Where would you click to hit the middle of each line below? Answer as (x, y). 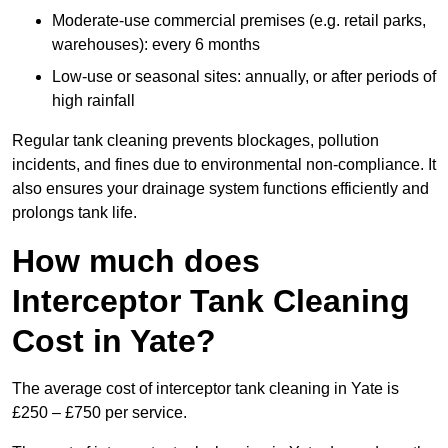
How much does (136, 261)
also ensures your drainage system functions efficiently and (220, 189)
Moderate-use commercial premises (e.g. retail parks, (239, 21)
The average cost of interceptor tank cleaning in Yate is (205, 389)
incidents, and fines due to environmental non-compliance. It (224, 165)
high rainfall (93, 101)
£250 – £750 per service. (99, 413)
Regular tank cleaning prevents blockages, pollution (195, 141)
